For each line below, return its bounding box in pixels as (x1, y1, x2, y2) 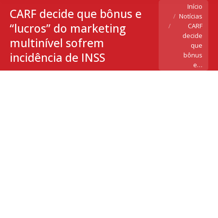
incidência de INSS (10, 49, 105, 65)
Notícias (179, 12, 202, 20)
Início (187, 2, 202, 11)
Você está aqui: (158, 1, 209, 11)
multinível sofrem (10, 35, 104, 51)
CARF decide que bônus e (10, 5, 142, 21)
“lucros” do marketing (10, 20, 126, 36)
